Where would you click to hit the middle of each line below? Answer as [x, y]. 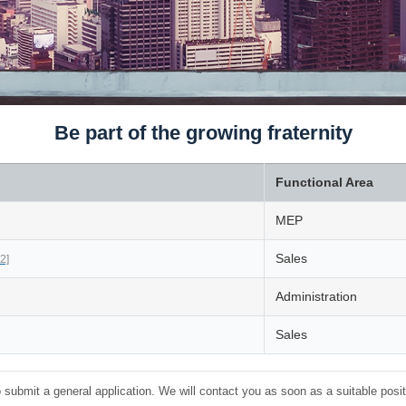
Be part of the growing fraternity [203, 133]
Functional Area [324, 182]
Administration [316, 296]
